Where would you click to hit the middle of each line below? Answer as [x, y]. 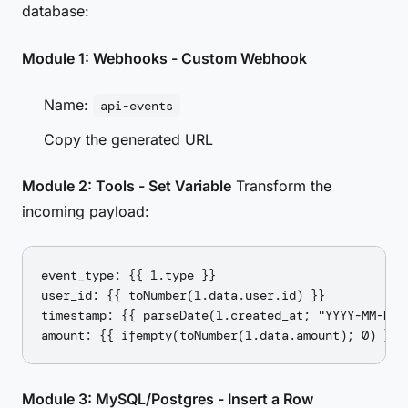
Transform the [281, 186]
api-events [137, 106]
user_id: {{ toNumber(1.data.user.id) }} [183, 295]
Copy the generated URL [128, 139]
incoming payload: [86, 211]
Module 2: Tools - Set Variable [127, 186]
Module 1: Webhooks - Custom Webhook [164, 58]
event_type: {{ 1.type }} [128, 275]
